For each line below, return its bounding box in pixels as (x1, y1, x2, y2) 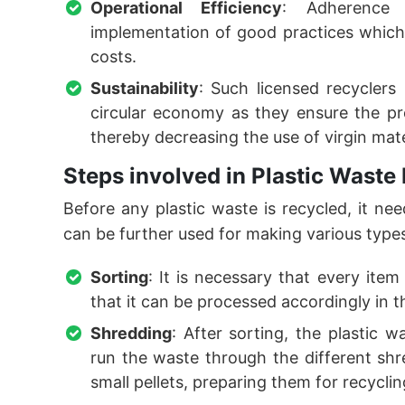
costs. (90, 47, 137, 66)
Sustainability (90, 79, 199, 98)
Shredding (90, 324, 172, 343)
